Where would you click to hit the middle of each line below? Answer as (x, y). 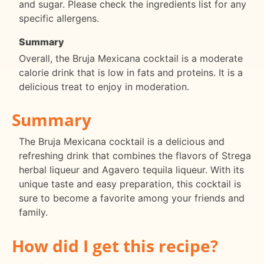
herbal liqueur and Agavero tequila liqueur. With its (131, 170)
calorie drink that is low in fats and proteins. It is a (131, 72)
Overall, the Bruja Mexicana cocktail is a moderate (131, 58)
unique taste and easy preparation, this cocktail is (130, 184)
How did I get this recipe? (115, 246)
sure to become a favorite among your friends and (132, 198)
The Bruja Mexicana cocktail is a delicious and (122, 142)
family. (33, 212)
